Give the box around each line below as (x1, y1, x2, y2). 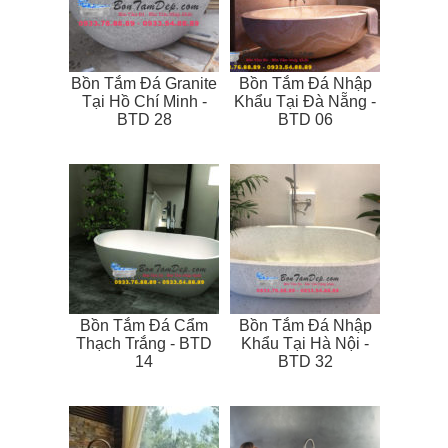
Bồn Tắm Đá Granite (71, 75, 217, 93)
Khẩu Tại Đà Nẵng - (234, 93, 376, 111)
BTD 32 (277, 353, 333, 371)
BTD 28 (116, 111, 172, 129)
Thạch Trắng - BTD (76, 335, 212, 353)
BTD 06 (277, 111, 333, 129)
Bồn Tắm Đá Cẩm (80, 317, 208, 335)
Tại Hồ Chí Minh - (81, 93, 207, 111)
